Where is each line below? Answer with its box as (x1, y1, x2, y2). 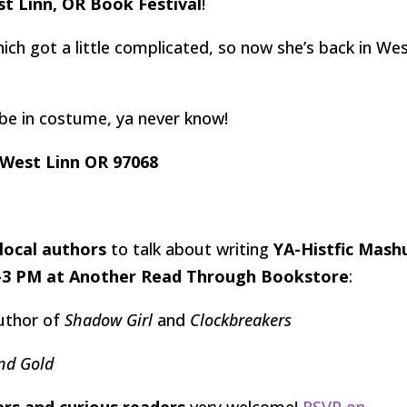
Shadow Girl (65, 308, 154, 331)
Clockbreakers (190, 308, 293, 331)
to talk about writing (106, 237, 274, 260)
